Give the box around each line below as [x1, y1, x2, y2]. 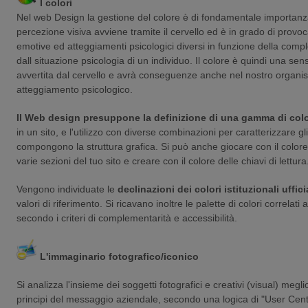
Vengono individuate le [16, 183, 118, 195]
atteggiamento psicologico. [16, 83, 133, 95]
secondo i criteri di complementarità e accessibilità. [16, 212, 237, 223]
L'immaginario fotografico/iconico [37, 250, 199, 262]
